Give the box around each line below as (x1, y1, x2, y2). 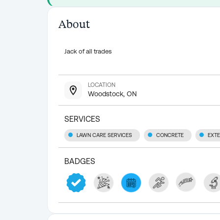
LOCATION (88, 82, 115, 88)
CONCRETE (156, 132, 184, 138)
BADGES (64, 157, 95, 166)
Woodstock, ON (88, 90, 137, 98)
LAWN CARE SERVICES (77, 132, 132, 138)
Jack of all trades (64, 48, 111, 55)
